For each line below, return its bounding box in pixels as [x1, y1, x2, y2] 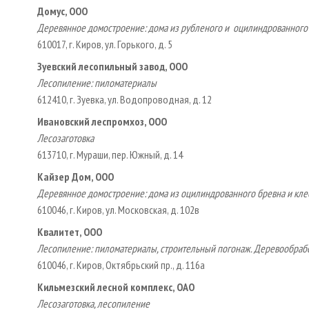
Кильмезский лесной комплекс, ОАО [37, 279, 195, 294]
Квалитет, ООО [37, 224, 102, 239]
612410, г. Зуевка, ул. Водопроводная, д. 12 [37, 92, 212, 106]
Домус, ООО [37, 3, 88, 18]
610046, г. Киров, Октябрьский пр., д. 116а [37, 257, 205, 272]
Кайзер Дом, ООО [37, 169, 114, 183]
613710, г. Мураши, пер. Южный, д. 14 [37, 147, 183, 161]
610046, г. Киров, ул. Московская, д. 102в [37, 202, 199, 217]
